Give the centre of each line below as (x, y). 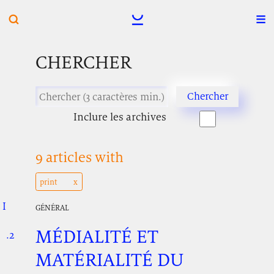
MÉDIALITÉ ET (97, 237)
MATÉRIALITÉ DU (109, 260)
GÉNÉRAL (52, 208)
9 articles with (79, 157)
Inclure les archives (120, 117)
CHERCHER (83, 62)
